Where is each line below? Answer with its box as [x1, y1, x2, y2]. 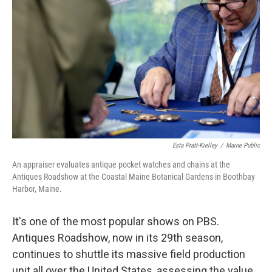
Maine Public [226, 141, 260, 149]
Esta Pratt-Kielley [172, 141, 217, 149]
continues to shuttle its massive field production [12, 248, 245, 260]
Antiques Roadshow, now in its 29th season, [12, 231, 223, 244]
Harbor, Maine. [12, 184, 62, 194]
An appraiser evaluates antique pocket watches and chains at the [12, 160, 230, 169]
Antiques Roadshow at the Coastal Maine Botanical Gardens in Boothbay [12, 172, 255, 182]
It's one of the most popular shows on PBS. [12, 215, 219, 228]
